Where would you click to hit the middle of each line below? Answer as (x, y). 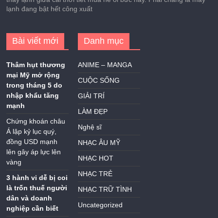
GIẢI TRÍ (91, 96)
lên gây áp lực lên (34, 152)
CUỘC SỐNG (99, 80)
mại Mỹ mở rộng (33, 75)
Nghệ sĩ (90, 127)
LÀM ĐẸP (93, 111)
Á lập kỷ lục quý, (32, 131)
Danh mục (104, 41)
